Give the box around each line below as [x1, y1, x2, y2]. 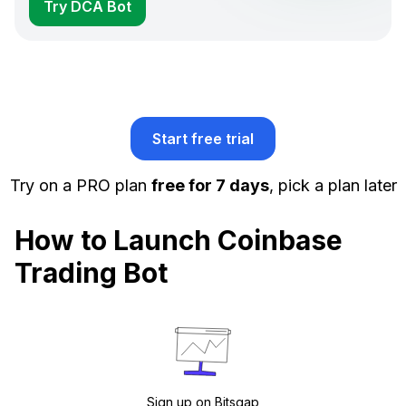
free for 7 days [150, 176, 269, 196]
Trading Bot [14, 256, 168, 290]
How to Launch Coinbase [14, 224, 343, 257]
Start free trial [152, 130, 254, 149]
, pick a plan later [268, 176, 397, 196]
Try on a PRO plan [9, 176, 151, 196]
